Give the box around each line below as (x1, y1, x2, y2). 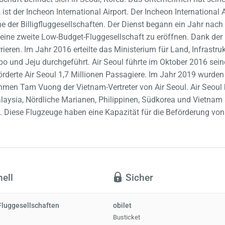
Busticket (113, 213, 141, 221)
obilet (113, 201, 132, 210)
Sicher (123, 172, 154, 184)
